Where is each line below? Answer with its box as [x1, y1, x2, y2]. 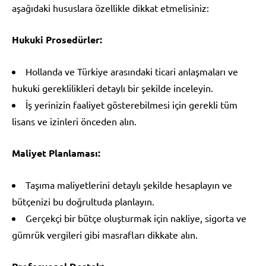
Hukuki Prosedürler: [12, 33, 102, 46]
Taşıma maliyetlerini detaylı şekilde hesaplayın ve [26, 178, 232, 191]
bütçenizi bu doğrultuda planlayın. [12, 195, 154, 207]
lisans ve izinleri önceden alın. [12, 115, 137, 127]
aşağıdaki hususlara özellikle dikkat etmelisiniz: [12, 1, 209, 14]
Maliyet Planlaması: [12, 146, 100, 159]
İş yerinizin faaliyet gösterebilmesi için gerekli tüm [26, 98, 237, 110]
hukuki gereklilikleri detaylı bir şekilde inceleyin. [12, 81, 213, 94]
